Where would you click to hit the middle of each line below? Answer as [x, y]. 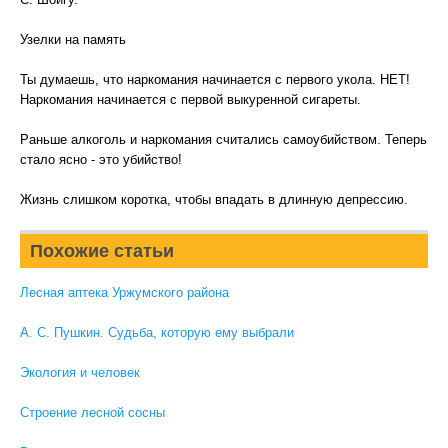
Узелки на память [73, 39]
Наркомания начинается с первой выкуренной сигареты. [190, 99]
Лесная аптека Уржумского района [124, 292]
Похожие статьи [102, 251]
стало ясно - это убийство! [101, 159]
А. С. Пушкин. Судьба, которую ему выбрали [157, 332]
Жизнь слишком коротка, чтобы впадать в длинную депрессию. [214, 199]
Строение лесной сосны [92, 412]
